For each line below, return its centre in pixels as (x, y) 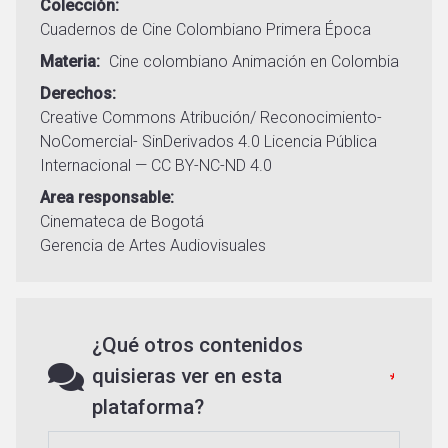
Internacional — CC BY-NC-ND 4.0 (156, 166)
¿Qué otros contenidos (197, 345)
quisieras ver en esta (187, 376)
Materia (68, 62)
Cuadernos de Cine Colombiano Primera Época (205, 30)
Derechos (76, 94)
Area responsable (105, 198)
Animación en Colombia (315, 62)
